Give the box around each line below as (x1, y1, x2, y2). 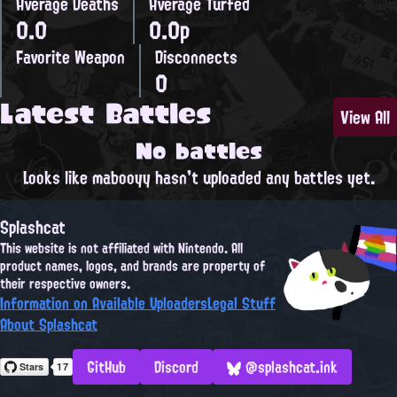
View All (340, 101, 390, 134)
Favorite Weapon (16, 41, 125, 74)
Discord (154, 353, 198, 382)
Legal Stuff (207, 289, 276, 318)
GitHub (87, 353, 126, 382)
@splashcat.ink (241, 353, 338, 382)
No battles (135, 129, 262, 173)
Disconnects (155, 41, 237, 74)
